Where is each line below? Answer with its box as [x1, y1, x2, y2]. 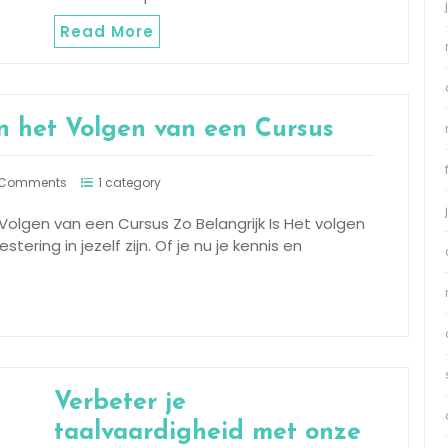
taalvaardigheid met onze [54, 419, 361, 445]
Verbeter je [54, 389, 186, 415]
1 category [98, 173, 161, 191]
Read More [60, 20, 154, 42]
